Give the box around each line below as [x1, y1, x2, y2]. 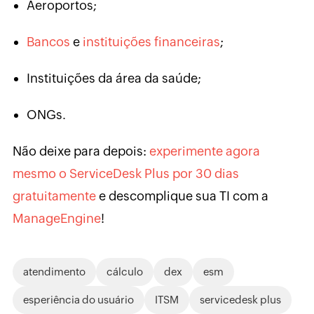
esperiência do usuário [22, 294, 134, 306]
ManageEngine [12, 211, 101, 226]
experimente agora [149, 144, 260, 159]
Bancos [26, 34, 70, 50]
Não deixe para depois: [12, 144, 149, 159]
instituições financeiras [82, 34, 220, 50]
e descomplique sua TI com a [95, 189, 268, 204]
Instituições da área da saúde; [26, 71, 201, 86]
